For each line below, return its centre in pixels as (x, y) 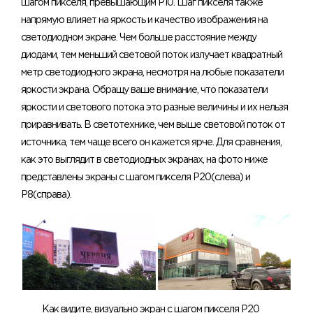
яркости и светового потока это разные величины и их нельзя (154, 108)
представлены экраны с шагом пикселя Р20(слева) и (136, 178)
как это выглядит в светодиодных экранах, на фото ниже (144, 160)
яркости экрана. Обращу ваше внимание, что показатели (144, 90)
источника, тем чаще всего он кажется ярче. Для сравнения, (151, 143)
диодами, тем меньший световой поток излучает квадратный (152, 56)
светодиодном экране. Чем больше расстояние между (139, 38)
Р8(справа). (46, 195)
